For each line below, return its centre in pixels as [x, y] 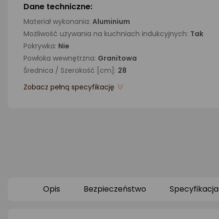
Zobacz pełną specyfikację [69, 87]
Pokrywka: [41, 46]
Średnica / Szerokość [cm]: [71, 70]
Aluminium [111, 22]
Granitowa [117, 58]
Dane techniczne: [58, 7]
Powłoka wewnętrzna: [61, 58]
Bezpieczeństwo [115, 189]
